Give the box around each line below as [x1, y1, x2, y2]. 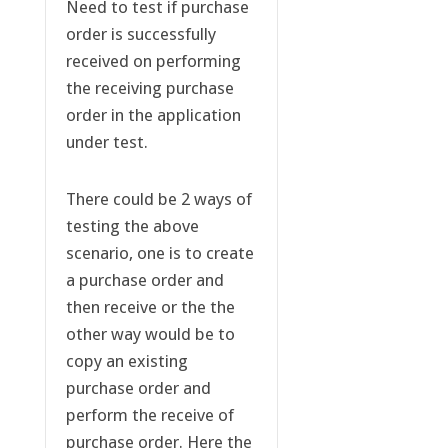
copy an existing [65, 351, 188, 372]
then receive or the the [65, 297, 235, 318]
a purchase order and [65, 270, 224, 291]
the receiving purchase [65, 78, 234, 99]
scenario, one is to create [65, 243, 254, 264]
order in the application [65, 105, 241, 126]
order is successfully [65, 24, 216, 45]
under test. [65, 132, 148, 153]
